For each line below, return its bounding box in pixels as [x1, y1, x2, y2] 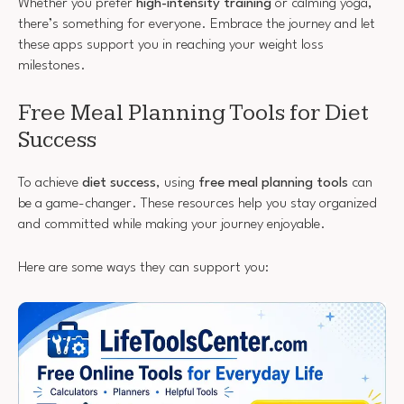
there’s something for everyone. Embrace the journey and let [18, 17, 375, 32]
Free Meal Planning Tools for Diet [18, 98, 369, 127]
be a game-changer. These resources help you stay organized [18, 196, 377, 211]
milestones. [18, 59, 86, 74]
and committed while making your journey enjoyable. [18, 216, 326, 232]
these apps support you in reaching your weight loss [18, 38, 324, 53]
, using [156, 175, 198, 190]
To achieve [18, 175, 82, 190]
